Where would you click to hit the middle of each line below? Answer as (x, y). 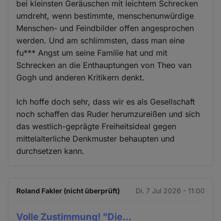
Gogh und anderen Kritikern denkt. (81, 77)
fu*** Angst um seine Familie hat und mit (92, 53)
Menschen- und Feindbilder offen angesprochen (105, 28)
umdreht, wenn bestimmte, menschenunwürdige (105, 16)
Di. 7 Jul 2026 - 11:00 (170, 190)
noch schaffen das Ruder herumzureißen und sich (108, 114)
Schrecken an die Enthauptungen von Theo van (104, 65)
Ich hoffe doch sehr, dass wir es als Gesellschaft (106, 101)
